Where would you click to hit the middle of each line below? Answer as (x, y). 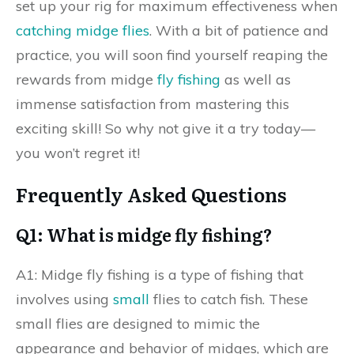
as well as (256, 79)
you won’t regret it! (78, 153)
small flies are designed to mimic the (138, 324)
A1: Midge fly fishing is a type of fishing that (160, 275)
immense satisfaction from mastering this (153, 104)
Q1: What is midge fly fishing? (144, 234)
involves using (64, 299)
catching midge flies (83, 30)
